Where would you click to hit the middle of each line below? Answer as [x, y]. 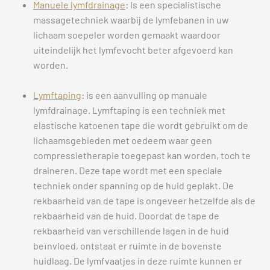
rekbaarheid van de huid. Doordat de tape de [126, 215]
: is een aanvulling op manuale [144, 95]
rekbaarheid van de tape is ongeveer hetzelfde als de [144, 200]
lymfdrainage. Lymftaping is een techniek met [129, 110]
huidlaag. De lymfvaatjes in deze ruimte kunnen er [138, 260]
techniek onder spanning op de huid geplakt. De [133, 185]
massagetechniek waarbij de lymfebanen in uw [131, 19]
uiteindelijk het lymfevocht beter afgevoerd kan [133, 49]
